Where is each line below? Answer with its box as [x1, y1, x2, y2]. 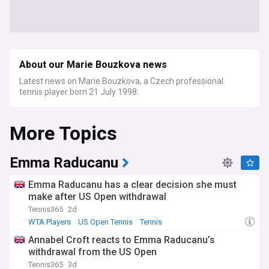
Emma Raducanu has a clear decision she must [28, 179, 237, 190]
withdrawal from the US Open [28, 246, 157, 258]
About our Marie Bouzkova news [19, 58, 167, 72]
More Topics [10, 119, 117, 148]
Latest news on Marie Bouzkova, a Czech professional [19, 76, 223, 86]
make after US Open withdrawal [28, 191, 166, 202]
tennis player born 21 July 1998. [19, 87, 139, 97]
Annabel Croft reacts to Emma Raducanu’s [28, 234, 215, 246]
